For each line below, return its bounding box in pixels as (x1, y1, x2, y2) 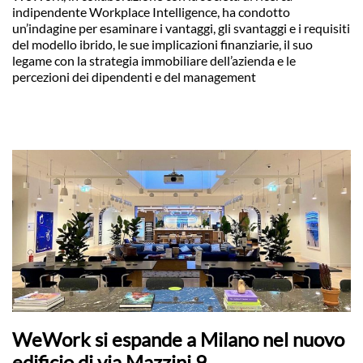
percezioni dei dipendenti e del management (12, 69, 256, 84)
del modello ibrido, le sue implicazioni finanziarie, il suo (12, 36, 313, 52)
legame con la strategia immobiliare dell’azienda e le (12, 53, 296, 68)
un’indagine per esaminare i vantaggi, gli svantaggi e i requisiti (12, 20, 350, 36)
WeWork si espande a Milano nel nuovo (12, 327, 344, 351)
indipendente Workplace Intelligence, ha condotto (12, 4, 290, 19)
